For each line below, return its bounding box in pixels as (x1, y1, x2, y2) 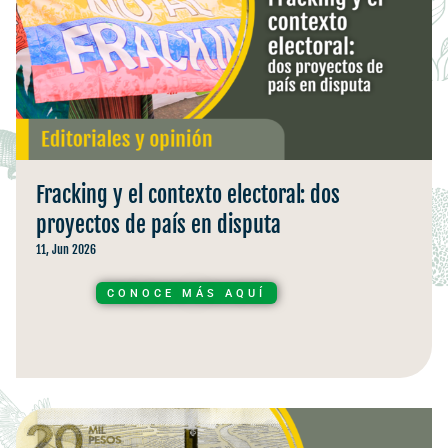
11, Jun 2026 (36, 241, 96, 257)
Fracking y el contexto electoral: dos (36, 180, 340, 208)
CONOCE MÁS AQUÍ (107, 286, 266, 300)
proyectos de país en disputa (36, 210, 281, 238)
